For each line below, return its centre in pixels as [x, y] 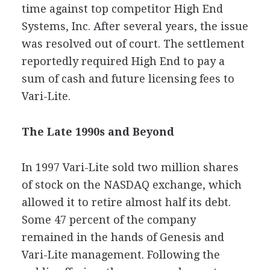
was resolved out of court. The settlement [133, 43]
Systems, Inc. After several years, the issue [135, 26]
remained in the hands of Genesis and [123, 237]
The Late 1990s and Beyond [98, 131]
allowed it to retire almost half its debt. [126, 202]
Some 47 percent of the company [108, 219]
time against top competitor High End [122, 8]
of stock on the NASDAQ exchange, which [131, 184]
